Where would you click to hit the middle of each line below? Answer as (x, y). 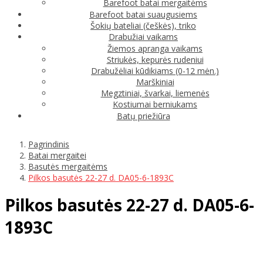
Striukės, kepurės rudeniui (155, 59)
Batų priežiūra (143, 116)
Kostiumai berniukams (155, 104)
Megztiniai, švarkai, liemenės (155, 93)
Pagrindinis (49, 144)
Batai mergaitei (57, 155)
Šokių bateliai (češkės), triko (143, 25)
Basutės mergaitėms (68, 166)
